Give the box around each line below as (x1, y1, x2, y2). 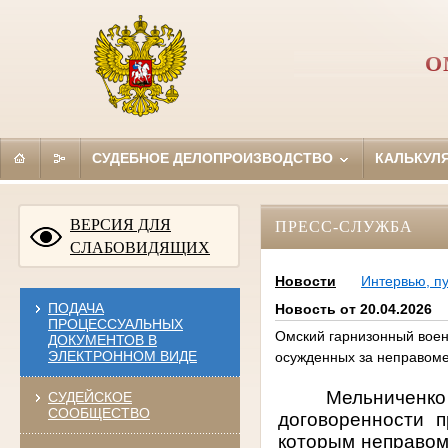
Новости (274, 273, 336, 290)
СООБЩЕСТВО (47, 404, 150, 421)
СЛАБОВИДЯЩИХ (70, 238, 210, 256)
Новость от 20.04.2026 (274, 301, 432, 318)
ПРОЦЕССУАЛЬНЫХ (47, 315, 183, 332)
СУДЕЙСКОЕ (47, 388, 132, 405)
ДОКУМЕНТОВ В (47, 331, 157, 348)
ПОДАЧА (47, 299, 104, 316)
